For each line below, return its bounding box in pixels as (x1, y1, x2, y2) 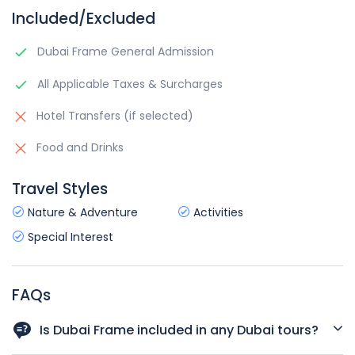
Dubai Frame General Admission (34, 43, 214, 59)
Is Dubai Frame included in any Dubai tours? (40, 320, 319, 339)
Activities (190, 204, 243, 220)
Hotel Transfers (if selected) (33, 107, 193, 124)
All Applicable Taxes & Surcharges (34, 75, 223, 92)
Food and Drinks (33, 139, 124, 155)
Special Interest (25, 228, 113, 245)
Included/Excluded (12, 7, 155, 29)
